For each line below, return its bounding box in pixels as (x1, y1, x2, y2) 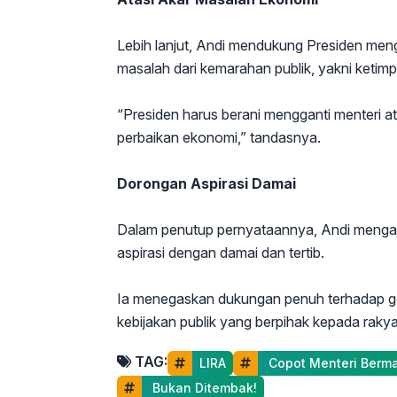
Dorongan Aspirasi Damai (117, 175, 296, 192)
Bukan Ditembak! (149, 380, 257, 395)
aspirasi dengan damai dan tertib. (117, 244, 324, 261)
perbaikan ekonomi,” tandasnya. (117, 128, 321, 146)
